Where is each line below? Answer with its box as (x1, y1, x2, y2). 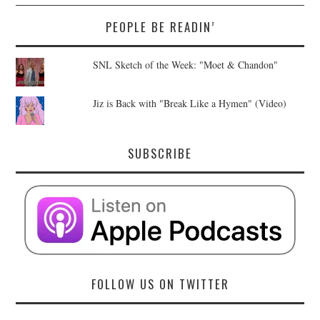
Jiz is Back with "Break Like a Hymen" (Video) (92, 96, 286, 111)
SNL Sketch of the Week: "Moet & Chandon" (92, 58, 278, 72)
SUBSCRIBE (128, 144, 192, 163)
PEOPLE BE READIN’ (105, 18, 215, 36)
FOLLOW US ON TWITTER (91, 275, 229, 294)
